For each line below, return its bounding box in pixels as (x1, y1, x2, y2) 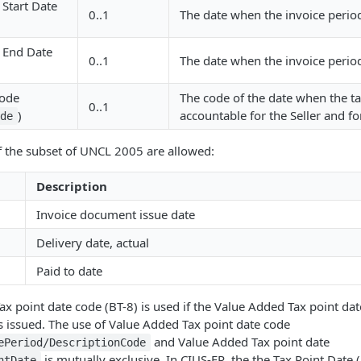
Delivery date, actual (36, 234, 149, 251)
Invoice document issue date (36, 206, 195, 222)
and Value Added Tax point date (150, 334, 330, 350)
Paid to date (36, 263, 102, 279)
